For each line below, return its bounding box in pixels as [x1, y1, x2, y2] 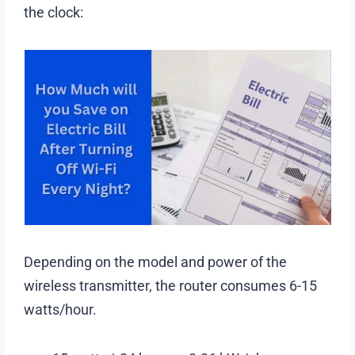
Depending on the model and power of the [24, 254, 288, 271]
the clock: [24, 4, 84, 21]
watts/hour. [24, 301, 97, 319]
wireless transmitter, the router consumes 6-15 [24, 277, 318, 295]
